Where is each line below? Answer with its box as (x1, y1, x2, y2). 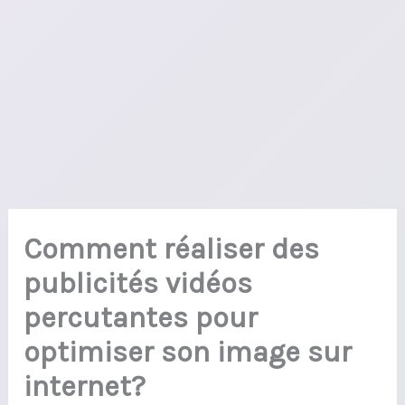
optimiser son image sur (24, 334, 353, 369)
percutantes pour (24, 300, 259, 334)
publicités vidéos (24, 266, 253, 300)
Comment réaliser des (24, 231, 320, 266)
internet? (24, 369, 146, 403)
